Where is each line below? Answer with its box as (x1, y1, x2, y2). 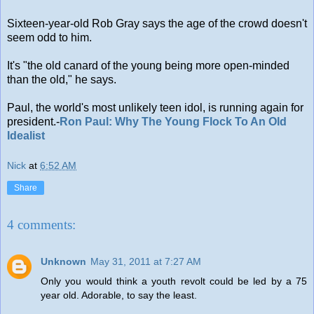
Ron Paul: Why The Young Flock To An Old (60, 115, 287, 128)
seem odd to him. (7, 31, 92, 43)
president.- (7, 115, 60, 128)
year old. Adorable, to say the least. (41, 289, 197, 301)
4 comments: (7, 217, 76, 233)
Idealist (7, 129, 45, 142)
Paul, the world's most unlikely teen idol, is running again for (7, 101, 303, 114)
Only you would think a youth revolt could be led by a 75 (41, 275, 307, 287)
